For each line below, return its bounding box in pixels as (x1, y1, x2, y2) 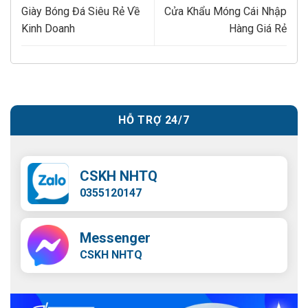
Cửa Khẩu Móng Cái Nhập (164, 5, 287, 19)
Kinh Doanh (21, 22, 75, 36)
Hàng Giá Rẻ (229, 22, 287, 36)
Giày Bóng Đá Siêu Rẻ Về (21, 5, 140, 19)
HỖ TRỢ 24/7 (118, 113, 190, 127)
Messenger (80, 230, 151, 247)
